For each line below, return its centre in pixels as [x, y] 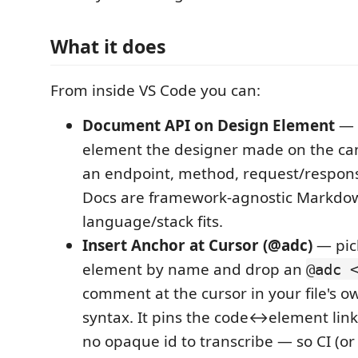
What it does [108, 46]
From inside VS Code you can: [155, 90]
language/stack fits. [153, 221]
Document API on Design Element [209, 125]
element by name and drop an [194, 269]
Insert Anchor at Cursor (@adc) [197, 245]
